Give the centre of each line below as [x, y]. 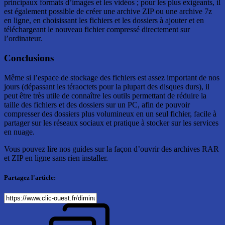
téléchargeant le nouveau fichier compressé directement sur [97, 30]
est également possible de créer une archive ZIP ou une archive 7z [108, 12]
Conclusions [29, 58]
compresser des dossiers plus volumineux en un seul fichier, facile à [110, 114]
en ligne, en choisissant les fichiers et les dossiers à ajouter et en [104, 21]
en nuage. [19, 132]
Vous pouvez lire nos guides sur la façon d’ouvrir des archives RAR [111, 149]
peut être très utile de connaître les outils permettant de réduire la [105, 95]
